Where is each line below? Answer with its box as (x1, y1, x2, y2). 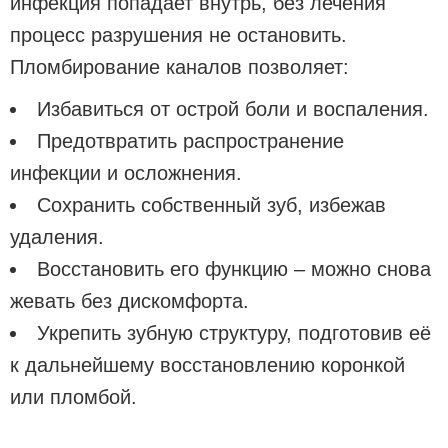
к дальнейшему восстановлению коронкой (10, 353, 405, 376)
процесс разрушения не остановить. (10, 23, 347, 46)
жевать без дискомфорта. (10, 289, 249, 312)
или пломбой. (10, 385, 137, 408)
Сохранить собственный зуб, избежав (37, 193, 386, 216)
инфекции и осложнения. (10, 161, 242, 184)
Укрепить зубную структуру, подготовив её (37, 321, 431, 344)
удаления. (10, 225, 104, 248)
